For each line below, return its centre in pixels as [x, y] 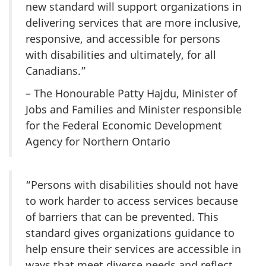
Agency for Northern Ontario [98, 142]
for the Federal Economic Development [124, 126]
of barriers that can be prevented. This [122, 217]
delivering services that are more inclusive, [133, 22]
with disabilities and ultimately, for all [121, 54]
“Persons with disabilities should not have [132, 185]
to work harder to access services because [132, 201]
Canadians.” [56, 70]
